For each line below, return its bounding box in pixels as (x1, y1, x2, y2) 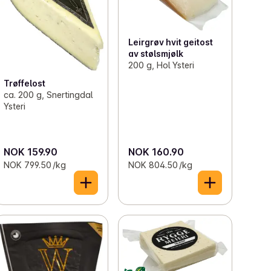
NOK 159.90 (4, 145, 58, 158)
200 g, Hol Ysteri (128, 60, 194, 71)
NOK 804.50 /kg (128, 159, 192, 170)
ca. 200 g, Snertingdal (4, 90, 93, 100)
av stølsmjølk (128, 48, 183, 59)
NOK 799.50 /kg (4, 159, 67, 170)
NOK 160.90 (128, 145, 184, 158)
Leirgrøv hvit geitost (128, 37, 213, 48)
